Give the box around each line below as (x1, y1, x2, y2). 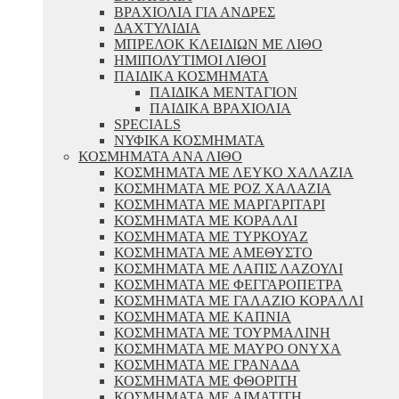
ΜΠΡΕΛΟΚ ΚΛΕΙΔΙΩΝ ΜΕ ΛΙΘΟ (114, 37, 322, 52)
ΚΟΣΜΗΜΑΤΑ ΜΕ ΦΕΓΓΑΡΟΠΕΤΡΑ (114, 277, 343, 292)
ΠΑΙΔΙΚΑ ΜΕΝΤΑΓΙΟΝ (150, 85, 297, 100)
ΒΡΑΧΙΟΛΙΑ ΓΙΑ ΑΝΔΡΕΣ (114, 4, 275, 20)
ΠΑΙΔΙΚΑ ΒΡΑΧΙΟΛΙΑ (150, 101, 291, 116)
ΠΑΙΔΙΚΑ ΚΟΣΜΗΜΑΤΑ (114, 69, 269, 84)
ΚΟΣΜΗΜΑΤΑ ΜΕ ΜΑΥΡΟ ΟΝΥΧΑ (114, 341, 341, 356)
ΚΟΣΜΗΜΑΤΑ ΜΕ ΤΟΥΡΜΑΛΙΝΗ (114, 325, 330, 340)
